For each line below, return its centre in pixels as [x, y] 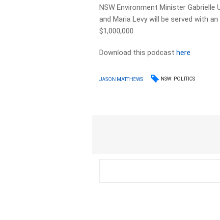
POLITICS [185, 79]
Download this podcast [138, 53]
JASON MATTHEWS [121, 79]
